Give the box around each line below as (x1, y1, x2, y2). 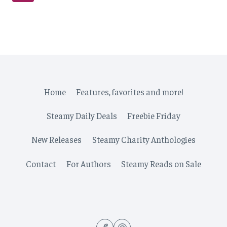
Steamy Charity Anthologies (92, 134, 196, 145)
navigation (12, 3, 83, 21)
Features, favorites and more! (76, 86, 183, 97)
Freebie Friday (127, 110, 181, 122)
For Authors (66, 158, 111, 169)
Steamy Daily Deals (46, 110, 117, 122)
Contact (26, 158, 56, 169)
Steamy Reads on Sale (121, 158, 201, 169)
